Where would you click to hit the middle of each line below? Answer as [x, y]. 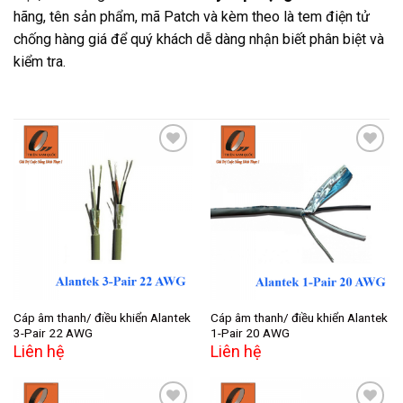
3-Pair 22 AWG [53, 332]
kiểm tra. [40, 62]
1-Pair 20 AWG [250, 332]
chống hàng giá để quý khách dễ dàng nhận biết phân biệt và [199, 40]
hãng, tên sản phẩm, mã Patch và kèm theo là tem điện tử [192, 17]
